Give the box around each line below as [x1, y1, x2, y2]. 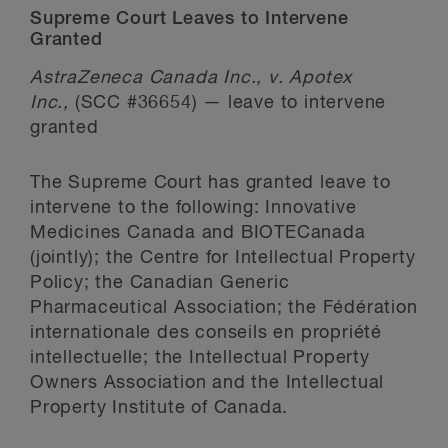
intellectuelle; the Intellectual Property [30, 349, 370, 367]
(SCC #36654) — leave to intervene [69, 94, 387, 112]
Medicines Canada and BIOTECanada [30, 224, 366, 242]
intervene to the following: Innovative [30, 199, 357, 217]
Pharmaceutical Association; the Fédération [30, 299, 418, 317]
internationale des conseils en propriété [30, 324, 382, 342]
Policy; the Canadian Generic [30, 274, 290, 292]
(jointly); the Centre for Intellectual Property [30, 249, 416, 267]
